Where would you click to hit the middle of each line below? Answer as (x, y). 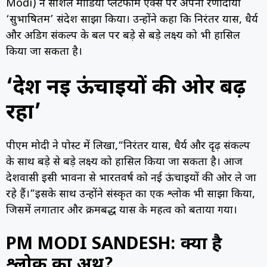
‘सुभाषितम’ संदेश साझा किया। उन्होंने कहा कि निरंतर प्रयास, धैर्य (132, 20)
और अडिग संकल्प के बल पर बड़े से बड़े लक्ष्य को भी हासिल (123, 36)
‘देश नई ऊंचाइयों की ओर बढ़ (126, 89)
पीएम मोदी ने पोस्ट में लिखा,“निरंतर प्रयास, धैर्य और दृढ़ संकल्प (128, 147)
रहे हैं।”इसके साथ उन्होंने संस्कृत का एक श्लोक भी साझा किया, (131, 195)
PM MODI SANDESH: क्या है (114, 245)
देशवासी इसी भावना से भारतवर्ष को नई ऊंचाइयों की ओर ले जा (131, 179)
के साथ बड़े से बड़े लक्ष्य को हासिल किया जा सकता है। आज (124, 163)
